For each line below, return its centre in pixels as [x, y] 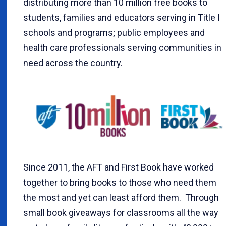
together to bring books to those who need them [120, 182]
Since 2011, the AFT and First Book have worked [119, 167]
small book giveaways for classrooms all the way [121, 212]
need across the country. [75, 63]
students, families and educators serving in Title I [122, 17]
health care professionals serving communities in [122, 47]
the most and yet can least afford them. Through [121, 197]
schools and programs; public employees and [114, 32]
